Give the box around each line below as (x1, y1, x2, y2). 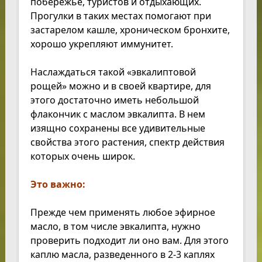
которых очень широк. (30, 150, 135, 163)
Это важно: (30, 178, 85, 191)
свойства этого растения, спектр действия (30, 136, 225, 149)
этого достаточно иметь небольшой (30, 94, 199, 107)
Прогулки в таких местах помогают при (30, 9, 211, 23)
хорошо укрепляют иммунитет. (30, 37, 173, 51)
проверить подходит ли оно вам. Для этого (30, 234, 229, 247)
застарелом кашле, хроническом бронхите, (30, 23, 230, 37)
